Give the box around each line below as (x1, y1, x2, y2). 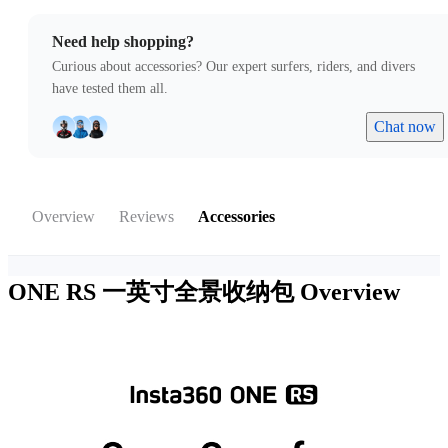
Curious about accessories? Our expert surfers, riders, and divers (52, 59, 415, 75)
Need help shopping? (52, 33, 194, 51)
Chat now (374, 118, 436, 136)
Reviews (119, 208, 174, 226)
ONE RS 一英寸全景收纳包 (8, 279, 300, 306)
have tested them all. (52, 81, 168, 97)
